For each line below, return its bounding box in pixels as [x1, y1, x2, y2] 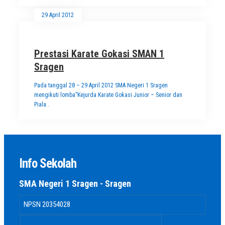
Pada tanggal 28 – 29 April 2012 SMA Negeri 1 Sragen [34, 82, 168, 89]
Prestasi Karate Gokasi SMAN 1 [34, 48, 164, 60]
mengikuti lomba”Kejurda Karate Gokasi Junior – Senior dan [34, 91, 182, 99]
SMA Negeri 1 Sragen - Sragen [19, 178, 131, 189]
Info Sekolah [19, 156, 76, 171]
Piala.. [34, 101, 49, 108]
